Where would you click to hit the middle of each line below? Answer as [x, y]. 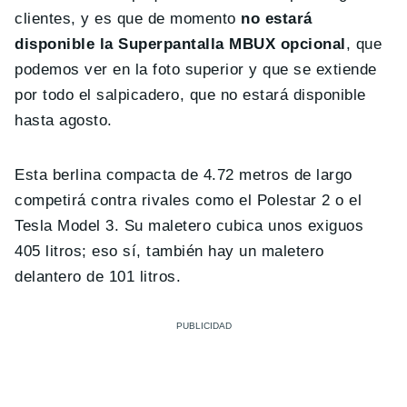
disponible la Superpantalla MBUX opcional [180, 45]
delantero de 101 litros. [98, 277]
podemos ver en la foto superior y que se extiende [196, 70]
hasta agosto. [64, 121]
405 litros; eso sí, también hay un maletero [169, 252]
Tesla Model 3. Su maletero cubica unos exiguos [189, 226]
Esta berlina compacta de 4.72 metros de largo [184, 175]
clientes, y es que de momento [128, 19]
